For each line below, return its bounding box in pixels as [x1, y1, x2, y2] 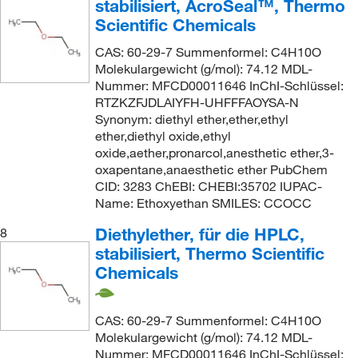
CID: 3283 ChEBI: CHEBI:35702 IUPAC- [94, 177, 322, 194]
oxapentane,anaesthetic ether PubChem [94, 161, 328, 177]
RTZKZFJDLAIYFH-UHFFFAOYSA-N [94, 93, 299, 110]
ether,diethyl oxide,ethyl [94, 127, 231, 144]
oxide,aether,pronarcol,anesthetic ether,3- [94, 144, 334, 161]
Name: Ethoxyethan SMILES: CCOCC [94, 194, 312, 211]
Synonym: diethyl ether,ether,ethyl [94, 110, 288, 127]
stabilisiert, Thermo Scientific [94, 242, 324, 264]
